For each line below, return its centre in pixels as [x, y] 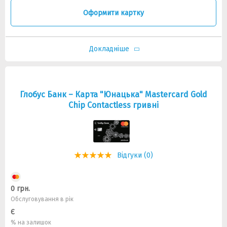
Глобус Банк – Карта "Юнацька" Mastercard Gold [113, 94]
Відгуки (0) [135, 155]
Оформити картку [113, 13]
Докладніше [109, 49]
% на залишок [31, 222]
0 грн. [20, 189]
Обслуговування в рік [42, 199]
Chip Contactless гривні [113, 105]
